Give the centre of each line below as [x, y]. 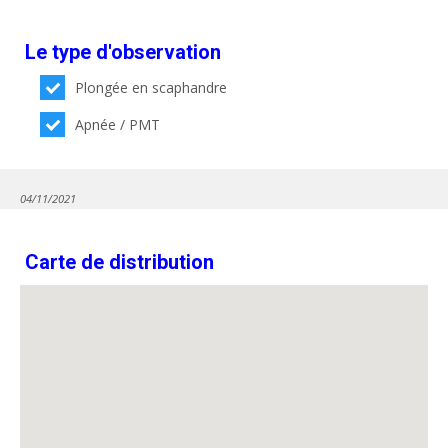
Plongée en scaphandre [151, 87]
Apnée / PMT [118, 124]
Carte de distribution [119, 262]
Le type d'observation [123, 52]
